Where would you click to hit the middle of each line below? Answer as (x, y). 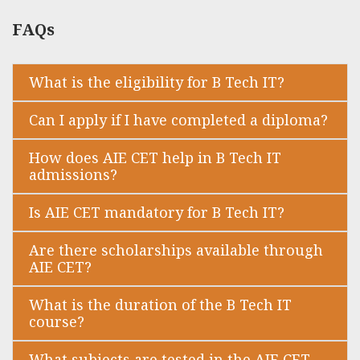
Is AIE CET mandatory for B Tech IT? (157, 213)
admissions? (73, 175)
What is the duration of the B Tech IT (160, 305)
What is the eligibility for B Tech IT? (157, 82)
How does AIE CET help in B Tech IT (155, 158)
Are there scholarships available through (176, 250)
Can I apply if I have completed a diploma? (178, 120)
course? (57, 322)
